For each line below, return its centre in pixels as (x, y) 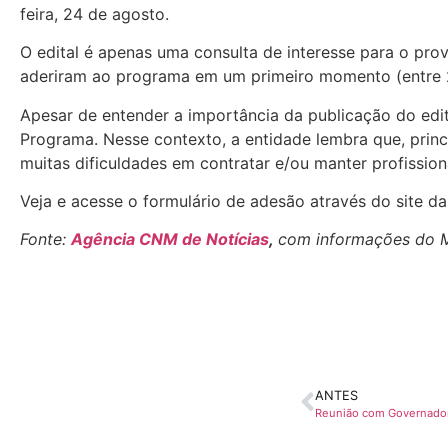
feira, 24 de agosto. (94, 13)
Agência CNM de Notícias (170, 239)
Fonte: (45, 239)
